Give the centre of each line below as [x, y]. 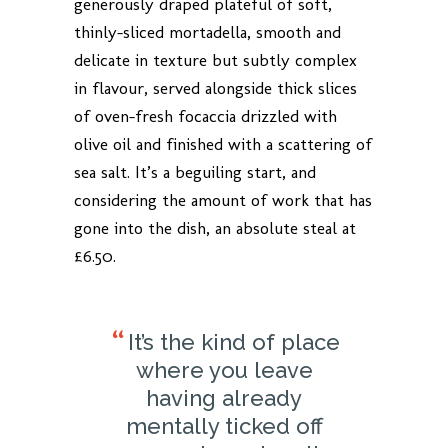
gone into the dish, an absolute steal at [215, 228]
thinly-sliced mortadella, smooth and [207, 32]
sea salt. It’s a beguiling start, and [195, 172]
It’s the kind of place [233, 342]
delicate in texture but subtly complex [215, 60]
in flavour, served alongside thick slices [215, 88]
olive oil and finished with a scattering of [223, 144]
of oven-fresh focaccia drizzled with [205, 116]
